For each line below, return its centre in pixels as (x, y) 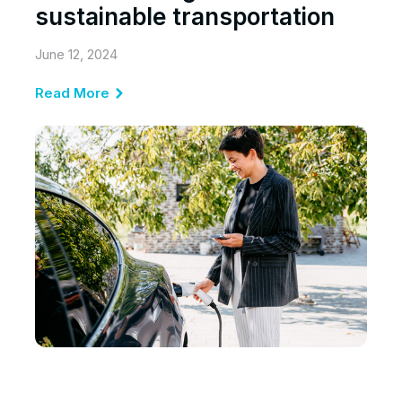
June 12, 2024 (76, 55)
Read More (72, 93)
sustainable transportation (185, 17)
